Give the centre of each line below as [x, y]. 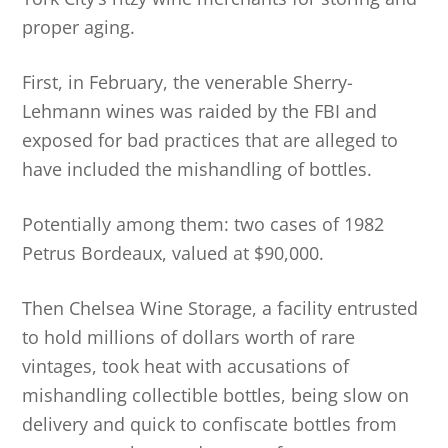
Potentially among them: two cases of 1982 [203, 223]
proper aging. [79, 26]
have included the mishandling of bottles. [197, 168]
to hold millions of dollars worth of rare [189, 336]
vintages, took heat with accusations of [186, 365]
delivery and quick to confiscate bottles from [210, 423]
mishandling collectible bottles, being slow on [216, 394]
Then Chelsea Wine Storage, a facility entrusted [220, 307]
